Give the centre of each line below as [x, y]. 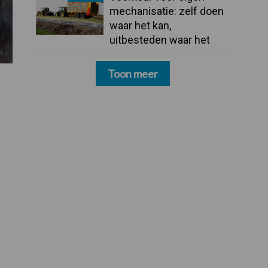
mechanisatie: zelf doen [166, 11]
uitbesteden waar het [159, 39]
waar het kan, [140, 25]
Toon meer [133, 74]
